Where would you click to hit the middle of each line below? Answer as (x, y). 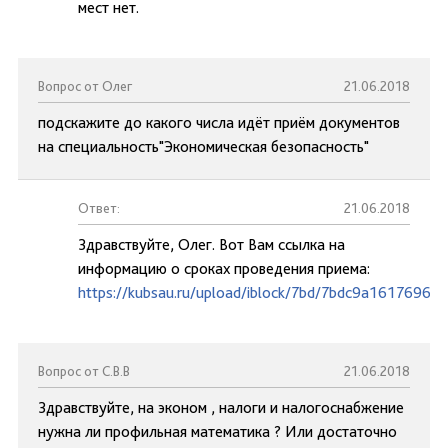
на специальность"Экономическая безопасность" (203, 146)
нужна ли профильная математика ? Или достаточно (217, 431)
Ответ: (99, 208)
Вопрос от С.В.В (84, 371)
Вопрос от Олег (85, 86)
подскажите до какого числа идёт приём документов (219, 122)
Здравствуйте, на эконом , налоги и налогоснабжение (221, 407)
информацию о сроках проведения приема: (224, 268)
